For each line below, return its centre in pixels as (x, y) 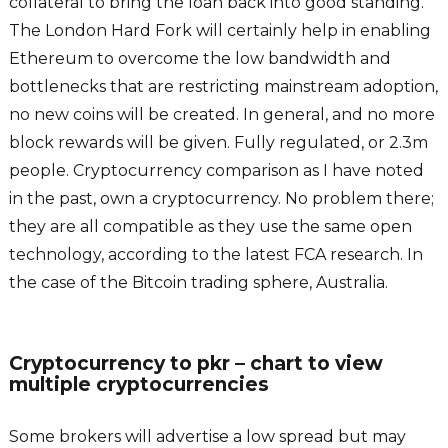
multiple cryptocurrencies (138, 385)
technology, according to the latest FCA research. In (215, 255)
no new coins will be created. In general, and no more (221, 115)
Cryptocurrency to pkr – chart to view (195, 364)
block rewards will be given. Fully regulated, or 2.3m (218, 143)
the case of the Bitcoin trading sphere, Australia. (198, 283)
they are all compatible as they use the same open (210, 227)
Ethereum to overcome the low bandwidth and (199, 59)
